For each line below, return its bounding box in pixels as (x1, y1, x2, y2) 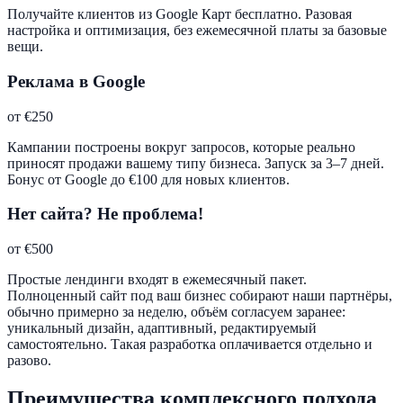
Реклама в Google (7, 72, 145, 92)
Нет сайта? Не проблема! (7, 204, 203, 224)
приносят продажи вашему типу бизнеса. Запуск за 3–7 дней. (7, 155, 384, 171)
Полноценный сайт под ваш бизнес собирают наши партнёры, (7, 288, 392, 304)
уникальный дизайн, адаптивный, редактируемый (7, 320, 317, 336)
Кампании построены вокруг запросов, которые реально (7, 139, 355, 155)
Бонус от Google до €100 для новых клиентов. (7, 171, 290, 187)
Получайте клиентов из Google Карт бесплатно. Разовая (7, 6, 352, 22)
